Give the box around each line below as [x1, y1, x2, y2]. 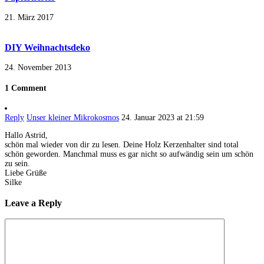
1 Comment [5, 83, 47, 93]
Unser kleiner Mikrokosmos [27, 113, 119, 123]
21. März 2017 [5, 13, 54, 22]
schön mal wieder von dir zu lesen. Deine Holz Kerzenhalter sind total [5, 140, 239, 150]
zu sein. [5, 159, 30, 169]
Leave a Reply [5, 197, 62, 209]
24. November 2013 [5, 63, 71, 72]
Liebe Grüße [5, 169, 47, 178]
